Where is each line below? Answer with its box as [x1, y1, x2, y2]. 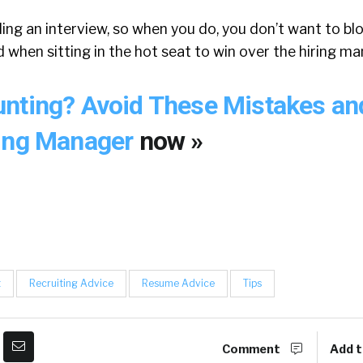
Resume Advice [142, 277, 215, 289]
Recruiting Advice [29, 277, 113, 289]
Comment [222, 342, 283, 357]
